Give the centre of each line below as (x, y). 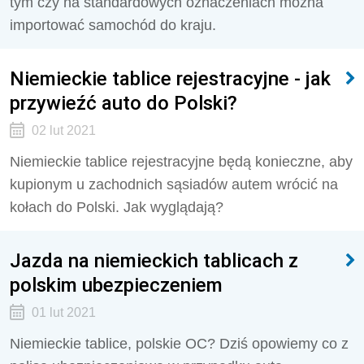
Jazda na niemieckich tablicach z (154, 260)
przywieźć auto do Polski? (123, 103)
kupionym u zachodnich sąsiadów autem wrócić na (174, 184)
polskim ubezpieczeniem (116, 285)
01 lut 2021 (63, 312)
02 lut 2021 (63, 130)
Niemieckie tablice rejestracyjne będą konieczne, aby (181, 162)
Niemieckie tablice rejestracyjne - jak (170, 78)
